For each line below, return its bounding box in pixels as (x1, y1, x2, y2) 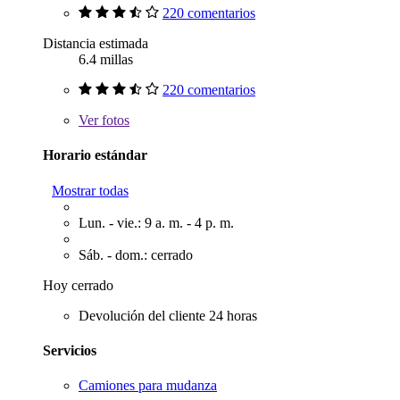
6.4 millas (79, 51, 133, 67)
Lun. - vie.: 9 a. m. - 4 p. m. (79, 214, 234, 230)
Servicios (43, 342, 96, 358)
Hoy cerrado (43, 277, 113, 293)
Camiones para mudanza (79, 378, 217, 394)
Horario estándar (43, 147, 147, 163)
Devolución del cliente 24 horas (79, 307, 257, 323)
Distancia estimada (43, 35, 148, 51)
